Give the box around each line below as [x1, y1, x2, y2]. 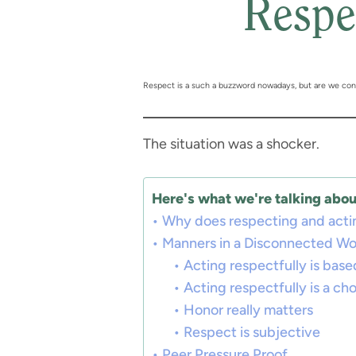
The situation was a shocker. [143, 135, 319, 153]
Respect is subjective [183, 323, 320, 341]
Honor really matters [183, 301, 313, 319]
